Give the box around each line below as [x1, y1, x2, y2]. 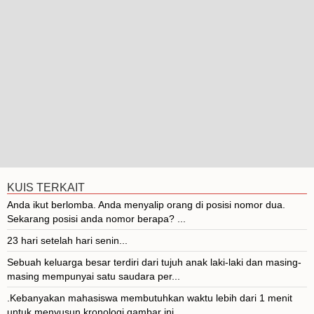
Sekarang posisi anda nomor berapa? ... [7, 212, 186, 224]
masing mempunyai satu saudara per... [7, 270, 180, 282]
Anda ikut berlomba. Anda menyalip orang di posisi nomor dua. [7, 198, 285, 210]
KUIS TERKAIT [7, 181, 85, 193]
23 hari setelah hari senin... [7, 234, 128, 246]
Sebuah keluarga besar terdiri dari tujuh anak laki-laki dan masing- [7, 256, 301, 268]
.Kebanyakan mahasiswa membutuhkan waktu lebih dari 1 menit [7, 292, 292, 303]
